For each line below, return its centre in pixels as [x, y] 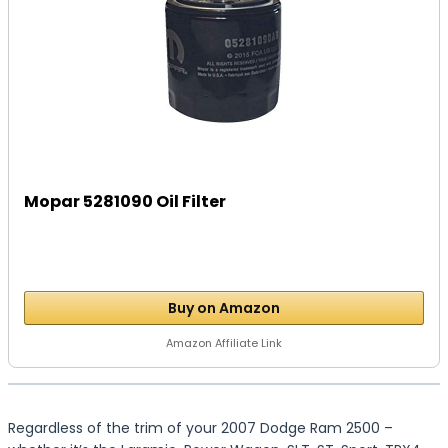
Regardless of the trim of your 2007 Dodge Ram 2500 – [200, 428]
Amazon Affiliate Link [224, 343]
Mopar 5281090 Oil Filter [125, 201]
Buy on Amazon [224, 308]
